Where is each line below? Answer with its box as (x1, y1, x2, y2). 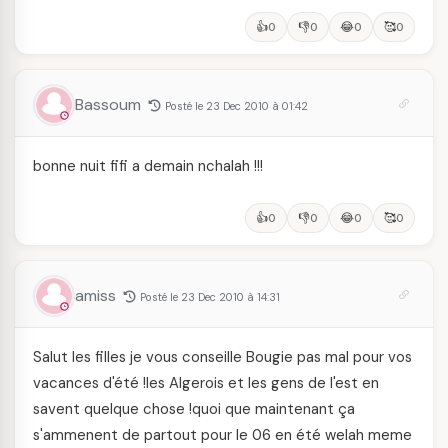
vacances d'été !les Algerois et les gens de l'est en (33, 373, 379, 393)
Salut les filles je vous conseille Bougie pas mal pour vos (33, 347, 412, 367)
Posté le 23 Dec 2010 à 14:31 (140, 290, 280, 304)
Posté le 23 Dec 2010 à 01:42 (165, 99, 308, 113)
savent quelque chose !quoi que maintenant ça (33, 399, 355, 419)
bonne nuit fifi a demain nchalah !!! (33, 156, 263, 176)
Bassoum (75, 94, 145, 115)
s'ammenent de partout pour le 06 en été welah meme (33, 425, 412, 445)
